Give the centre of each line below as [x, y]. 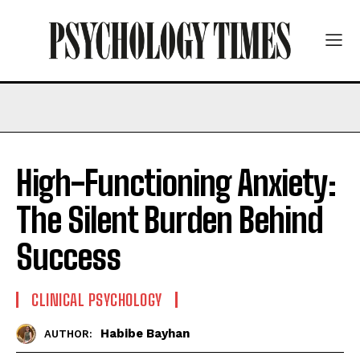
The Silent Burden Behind [170, 220]
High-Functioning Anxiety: [176, 183]
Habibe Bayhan [145, 334]
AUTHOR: [68, 334]
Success [68, 257]
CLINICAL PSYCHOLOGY [97, 299]
